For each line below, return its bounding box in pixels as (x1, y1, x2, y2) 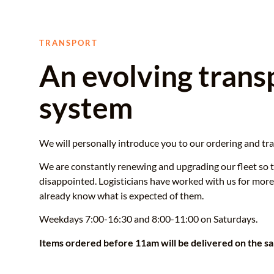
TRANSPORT (39, 37, 98, 48)
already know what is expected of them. (39, 189, 204, 201)
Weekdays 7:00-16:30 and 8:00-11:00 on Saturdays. (39, 213, 257, 225)
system (39, 89, 133, 125)
